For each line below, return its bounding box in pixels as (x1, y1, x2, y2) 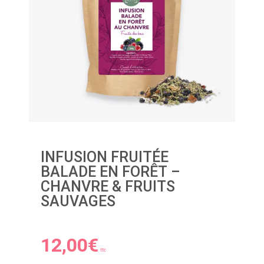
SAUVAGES (41, 192, 116, 210)
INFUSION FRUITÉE (41, 148, 169, 166)
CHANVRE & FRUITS (41, 177, 176, 195)
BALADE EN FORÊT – (41, 163, 181, 180)
